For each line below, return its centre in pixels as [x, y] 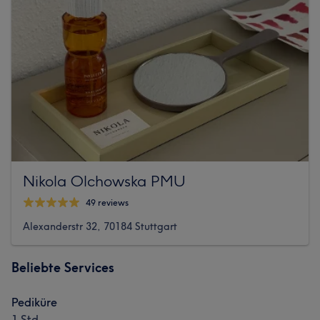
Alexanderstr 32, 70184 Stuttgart [100, 226]
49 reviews [107, 203]
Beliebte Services [63, 267]
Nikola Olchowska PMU [104, 180]
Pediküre [34, 302]
